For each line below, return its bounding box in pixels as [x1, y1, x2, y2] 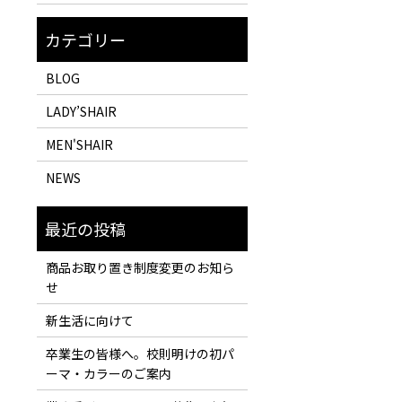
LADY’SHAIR [45, 102, 117, 121]
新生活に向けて [45, 311, 134, 330]
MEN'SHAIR [45, 135, 113, 154]
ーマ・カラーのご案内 [45, 364, 171, 383]
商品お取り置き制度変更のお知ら [45, 258, 234, 277]
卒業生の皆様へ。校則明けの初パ [45, 345, 234, 363]
